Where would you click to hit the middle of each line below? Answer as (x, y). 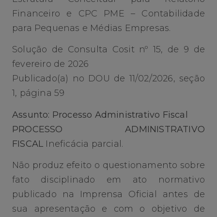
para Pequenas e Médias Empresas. (92, 28)
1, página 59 (39, 93)
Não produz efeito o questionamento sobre (108, 165)
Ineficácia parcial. (83, 144)
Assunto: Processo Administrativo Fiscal (100, 115)
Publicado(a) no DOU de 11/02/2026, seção (108, 79)
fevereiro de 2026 (51, 64)
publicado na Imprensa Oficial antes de (108, 194)
